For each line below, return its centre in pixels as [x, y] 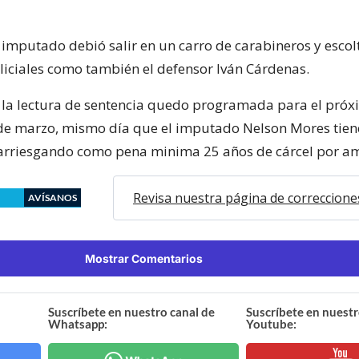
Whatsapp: [78, 323]
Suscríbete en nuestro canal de [132, 311]
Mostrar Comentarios [143, 258]
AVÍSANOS [52, 197]
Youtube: [271, 323]
